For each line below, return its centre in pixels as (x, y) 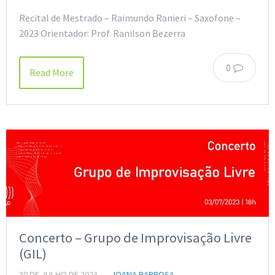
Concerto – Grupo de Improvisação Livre (135, 238)
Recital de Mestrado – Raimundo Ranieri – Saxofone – (130, 17)
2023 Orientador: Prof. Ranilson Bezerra (102, 33)
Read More (52, 72)
